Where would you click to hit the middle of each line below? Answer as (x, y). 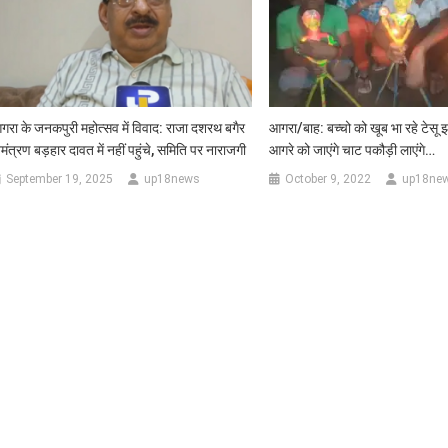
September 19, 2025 (60, 178)
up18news (172, 178)
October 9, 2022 (327, 178)
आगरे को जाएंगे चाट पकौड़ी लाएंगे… (351, 149)
